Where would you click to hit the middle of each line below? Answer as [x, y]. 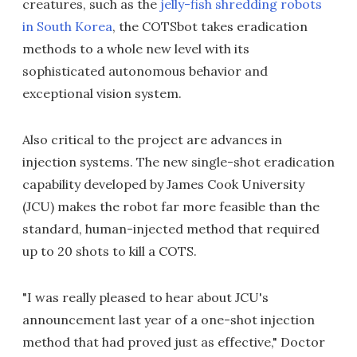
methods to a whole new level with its [136, 48]
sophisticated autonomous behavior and [145, 71]
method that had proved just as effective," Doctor [174, 341]
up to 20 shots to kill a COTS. [110, 251]
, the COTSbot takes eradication [210, 26]
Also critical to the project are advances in [152, 139]
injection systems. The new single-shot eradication [178, 161]
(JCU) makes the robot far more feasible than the [171, 206]
